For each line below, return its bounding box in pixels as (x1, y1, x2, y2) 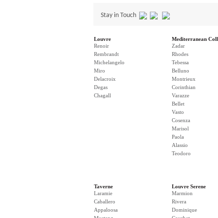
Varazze (172, 92, 189, 98)
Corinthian (172, 84, 196, 90)
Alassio (172, 142, 188, 148)
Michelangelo (94, 59, 125, 65)
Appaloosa (94, 207, 118, 213)
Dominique (172, 207, 197, 213)
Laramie (94, 190, 112, 196)
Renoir (94, 43, 109, 49)
